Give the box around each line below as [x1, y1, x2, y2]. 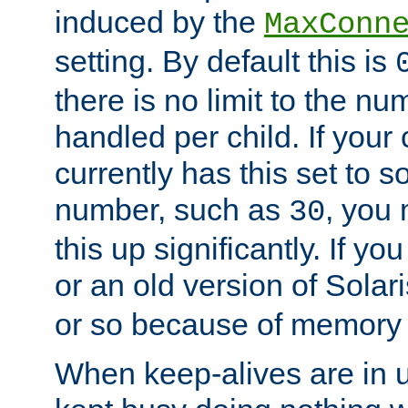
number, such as [55, 192, 289, 228]
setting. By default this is [55, 44, 395, 79]
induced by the [55, 5, 264, 40]
